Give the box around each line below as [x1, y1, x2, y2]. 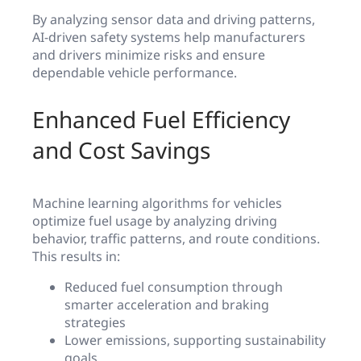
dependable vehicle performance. [32, 64, 237, 82]
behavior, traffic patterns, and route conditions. [32, 230, 320, 248]
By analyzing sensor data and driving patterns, [32, 10, 315, 29]
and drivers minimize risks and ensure [32, 46, 265, 64]
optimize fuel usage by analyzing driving [32, 212, 277, 230]
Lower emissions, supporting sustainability [64, 331, 326, 350]
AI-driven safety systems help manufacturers [32, 28, 305, 47]
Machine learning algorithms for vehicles [32, 194, 282, 213]
